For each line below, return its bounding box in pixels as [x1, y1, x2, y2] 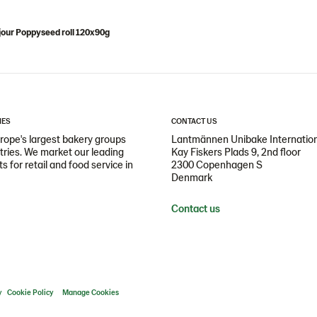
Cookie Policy [7, 287, 53, 296]
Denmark [171, 171, 212, 183]
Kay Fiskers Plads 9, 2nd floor [171, 145, 301, 158]
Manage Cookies [62, 287, 119, 296]
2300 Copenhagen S [171, 158, 263, 171]
